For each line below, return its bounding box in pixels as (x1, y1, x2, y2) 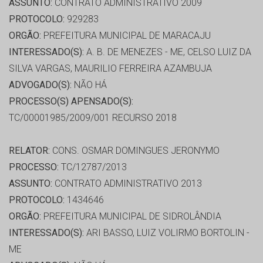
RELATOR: (9, 145, 50, 157)
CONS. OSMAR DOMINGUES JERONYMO (50, 145, 220, 157)
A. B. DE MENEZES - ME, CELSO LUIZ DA (84, 46, 251, 58)
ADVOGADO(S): (9, 79, 72, 91)
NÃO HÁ (72, 79, 107, 91)
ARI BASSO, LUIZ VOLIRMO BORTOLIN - (84, 227, 249, 239)
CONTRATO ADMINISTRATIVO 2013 (52, 178, 202, 190)
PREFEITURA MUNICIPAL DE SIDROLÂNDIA (41, 211, 221, 222)
